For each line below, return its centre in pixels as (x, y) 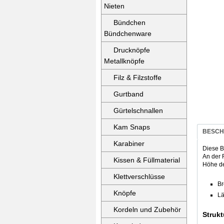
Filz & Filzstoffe (137, 77)
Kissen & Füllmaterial (147, 160)
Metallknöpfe (124, 61)
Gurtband (128, 94)
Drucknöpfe (132, 50)
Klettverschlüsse (139, 176)
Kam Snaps (132, 127)
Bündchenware (128, 33)
